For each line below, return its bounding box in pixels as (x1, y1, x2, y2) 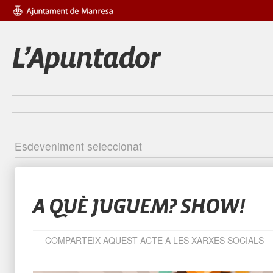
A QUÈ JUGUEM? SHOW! (32, 194, 244, 218)
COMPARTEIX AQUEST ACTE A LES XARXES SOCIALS (44, 233, 264, 246)
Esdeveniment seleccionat (14, 138, 142, 154)
